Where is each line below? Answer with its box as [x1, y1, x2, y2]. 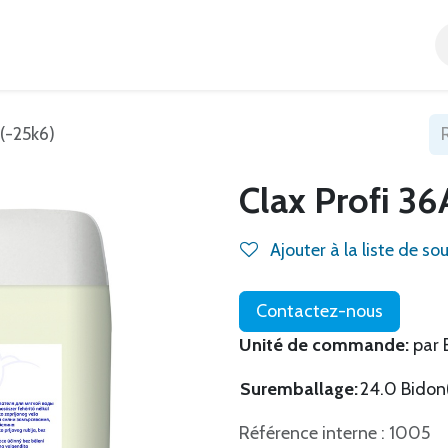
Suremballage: [240, 378, 358, 400]
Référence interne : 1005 [239, 422, 430, 444]
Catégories [252, 33, 337, 56]
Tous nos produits [82, 33, 221, 56]
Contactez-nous [256, 300, 383, 322]
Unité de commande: [239, 334, 413, 356]
